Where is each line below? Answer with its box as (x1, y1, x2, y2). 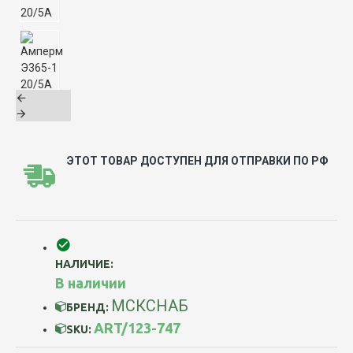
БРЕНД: (66, 300, 109, 314)
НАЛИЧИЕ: (55, 257, 113, 270)
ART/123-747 (94, 319, 180, 336)
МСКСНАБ (111, 295, 188, 315)
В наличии (55, 274, 126, 291)
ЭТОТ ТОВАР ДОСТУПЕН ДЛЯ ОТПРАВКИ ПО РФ (67, 154, 329, 167)
